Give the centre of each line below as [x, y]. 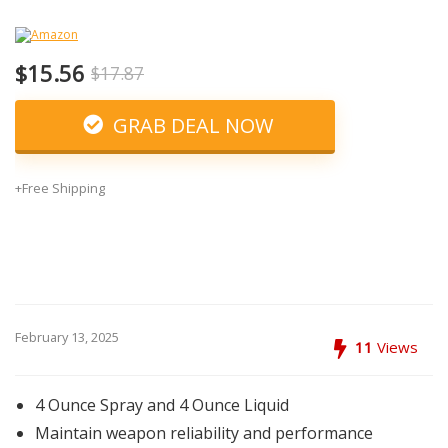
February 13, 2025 [67, 337]
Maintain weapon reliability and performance [204, 433]
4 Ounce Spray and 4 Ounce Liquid [162, 405]
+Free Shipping [60, 188]
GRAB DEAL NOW [190, 125]
